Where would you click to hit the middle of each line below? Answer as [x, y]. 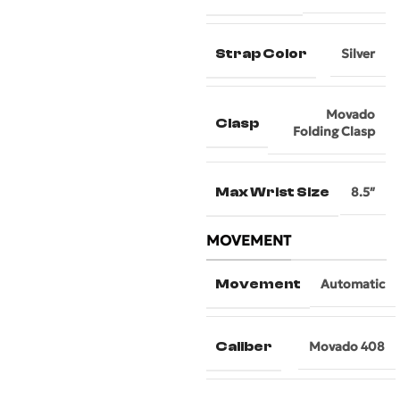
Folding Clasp [334, 131]
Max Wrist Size [273, 192]
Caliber [244, 346]
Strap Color [262, 54]
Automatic [353, 284]
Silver [358, 54]
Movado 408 [347, 346]
